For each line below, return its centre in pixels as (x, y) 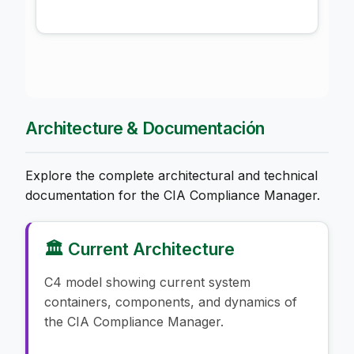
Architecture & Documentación (145, 128)
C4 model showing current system (147, 282)
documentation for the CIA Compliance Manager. (173, 195)
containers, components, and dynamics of (171, 301)
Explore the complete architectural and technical (171, 175)
